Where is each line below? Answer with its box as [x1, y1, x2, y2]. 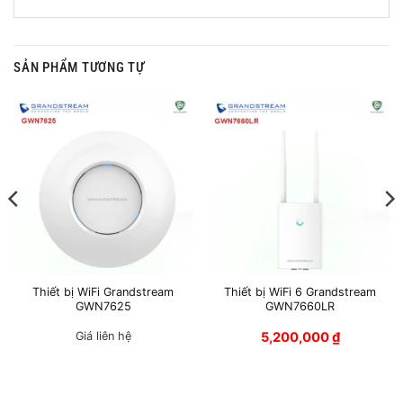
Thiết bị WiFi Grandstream [32, 285, 174, 300]
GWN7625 [75, 300, 131, 314]
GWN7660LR [265, 300, 335, 314]
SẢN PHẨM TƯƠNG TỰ [13, 58, 145, 76]
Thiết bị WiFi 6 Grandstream [224, 285, 376, 300]
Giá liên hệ [75, 329, 131, 344]
